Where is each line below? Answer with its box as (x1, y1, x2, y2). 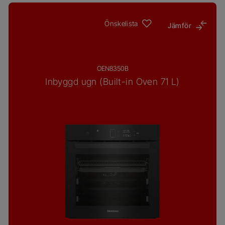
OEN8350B (96, 64, 129, 72)
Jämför (168, 21, 191, 30)
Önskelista (104, 19, 138, 28)
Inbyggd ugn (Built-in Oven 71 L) (45, 76, 180, 87)
